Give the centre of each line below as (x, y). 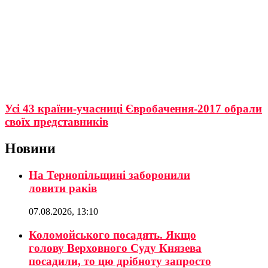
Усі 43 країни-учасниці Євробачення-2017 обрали (133, 109)
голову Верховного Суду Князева (115, 248)
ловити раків (63, 188)
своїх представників (57, 122)
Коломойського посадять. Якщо (112, 234)
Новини (30, 149)
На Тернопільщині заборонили (109, 175)
